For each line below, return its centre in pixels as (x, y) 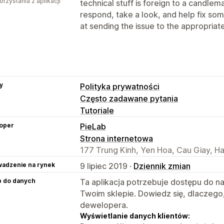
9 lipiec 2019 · (107, 166)
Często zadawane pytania (129, 98)
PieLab (93, 126)
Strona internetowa (116, 138)
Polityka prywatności (120, 86)
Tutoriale (97, 110)
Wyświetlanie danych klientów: (135, 215)
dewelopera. (104, 205)
